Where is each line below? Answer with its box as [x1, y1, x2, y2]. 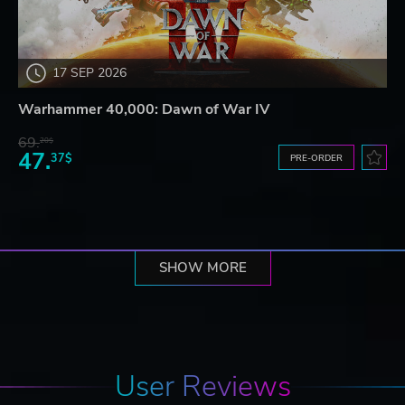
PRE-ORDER [290, 151, 344, 164]
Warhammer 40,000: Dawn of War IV [18, 99, 269, 119]
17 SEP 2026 [52, 64, 127, 82]
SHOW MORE [158, 258, 247, 277]
